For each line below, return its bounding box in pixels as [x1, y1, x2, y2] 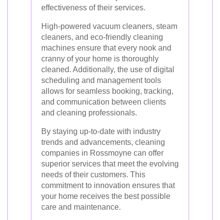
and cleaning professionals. [41, 109, 137, 117]
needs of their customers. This [41, 170, 145, 179]
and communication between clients [41, 98, 166, 106]
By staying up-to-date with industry [41, 127, 161, 136]
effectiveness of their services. [41, 3, 145, 12]
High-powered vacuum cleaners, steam [41, 22, 177, 30]
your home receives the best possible [41, 192, 170, 200]
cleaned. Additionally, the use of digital [41, 65, 174, 74]
